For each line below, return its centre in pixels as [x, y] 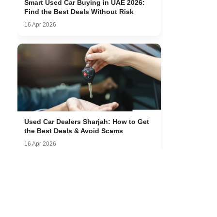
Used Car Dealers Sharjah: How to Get [87, 122]
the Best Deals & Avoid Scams [74, 131]
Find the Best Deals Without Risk [79, 12]
